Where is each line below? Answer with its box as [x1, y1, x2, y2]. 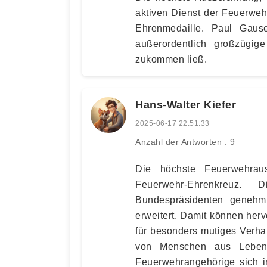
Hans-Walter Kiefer [135, 98, 236, 111]
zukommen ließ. [135, 54, 207, 64]
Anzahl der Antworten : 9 [135, 136, 235, 147]
